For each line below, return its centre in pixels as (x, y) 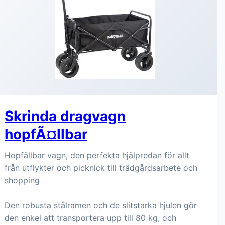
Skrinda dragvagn (65, 116)
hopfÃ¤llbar (46, 134)
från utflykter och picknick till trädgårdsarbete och (101, 168)
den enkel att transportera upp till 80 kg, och (90, 218)
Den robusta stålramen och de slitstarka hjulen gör (101, 205)
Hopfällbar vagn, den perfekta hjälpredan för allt (97, 155)
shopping (22, 180)
